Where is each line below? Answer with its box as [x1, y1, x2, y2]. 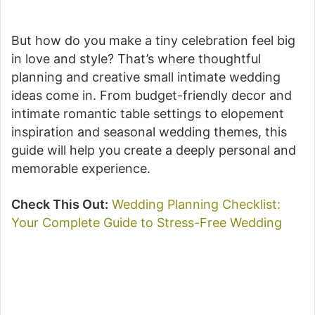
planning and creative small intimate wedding [11, 70, 281, 85]
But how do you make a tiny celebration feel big [11, 33, 295, 49]
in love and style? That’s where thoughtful [11, 51, 261, 67]
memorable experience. [11, 161, 150, 176]
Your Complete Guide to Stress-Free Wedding [11, 215, 282, 231]
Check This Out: [11, 197, 108, 212]
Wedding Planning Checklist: [112, 197, 281, 212]
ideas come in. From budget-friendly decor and [11, 88, 292, 103]
